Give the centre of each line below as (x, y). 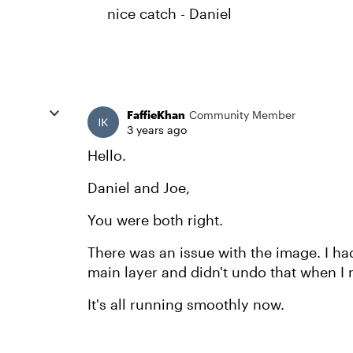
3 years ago (157, 130)
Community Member (242, 115)
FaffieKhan (156, 115)
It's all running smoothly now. (186, 305)
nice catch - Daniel (169, 14)
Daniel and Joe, (139, 188)
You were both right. (155, 220)
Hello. (107, 156)
